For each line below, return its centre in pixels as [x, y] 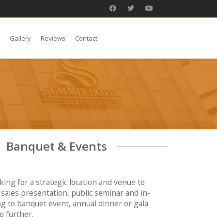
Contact [86, 38]
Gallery [21, 38]
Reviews [53, 38]
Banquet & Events [57, 146]
